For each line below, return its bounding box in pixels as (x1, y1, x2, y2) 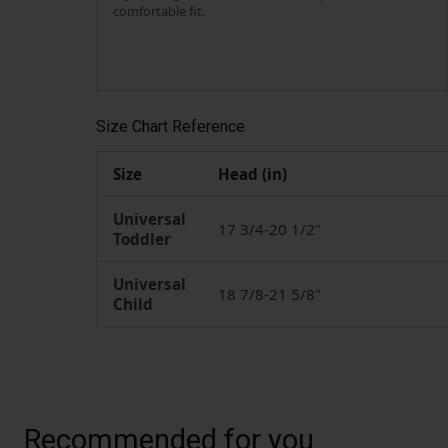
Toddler (113, 228, 171, 249)
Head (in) (218, 163, 287, 184)
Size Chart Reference (96, 116, 245, 136)
